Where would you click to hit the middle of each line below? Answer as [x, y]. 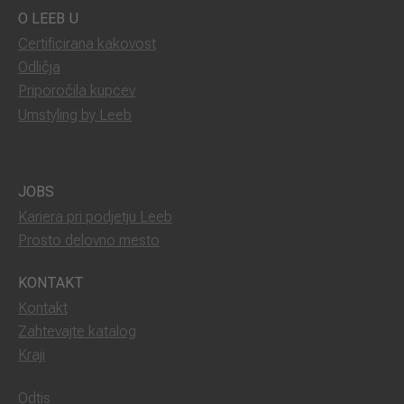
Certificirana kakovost [87, 44]
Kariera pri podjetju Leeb [95, 216]
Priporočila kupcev [77, 91]
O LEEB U [48, 19]
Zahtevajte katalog [77, 332]
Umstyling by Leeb [75, 115]
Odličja [39, 68]
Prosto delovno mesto [89, 240]
